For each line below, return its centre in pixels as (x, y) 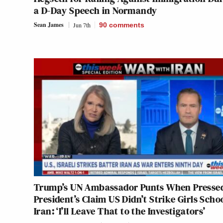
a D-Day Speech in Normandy (96, 11)
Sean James (49, 25)
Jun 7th (82, 25)
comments (127, 25)
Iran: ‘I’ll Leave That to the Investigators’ (120, 211)
